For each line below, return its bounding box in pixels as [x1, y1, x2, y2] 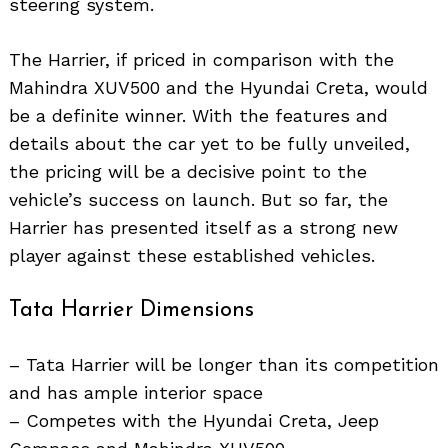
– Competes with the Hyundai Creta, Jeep [9, 409, 379, 431]
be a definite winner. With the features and [9, 104, 388, 126]
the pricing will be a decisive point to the [9, 160, 367, 182]
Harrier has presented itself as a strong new [9, 216, 398, 238]
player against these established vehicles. [9, 244, 375, 266]
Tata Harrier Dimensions [9, 298, 254, 322]
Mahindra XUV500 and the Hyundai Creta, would [9, 76, 428, 98]
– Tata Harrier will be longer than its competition [9, 353, 439, 375]
